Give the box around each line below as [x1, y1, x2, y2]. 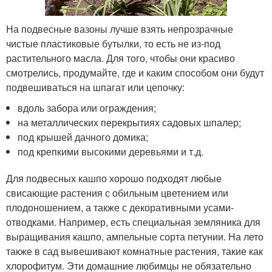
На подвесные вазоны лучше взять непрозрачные [6, 22, 233, 36]
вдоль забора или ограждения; [18, 101, 157, 115]
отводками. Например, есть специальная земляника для [6, 215, 260, 229]
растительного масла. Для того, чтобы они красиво [6, 51, 235, 65]
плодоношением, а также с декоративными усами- [6, 200, 234, 214]
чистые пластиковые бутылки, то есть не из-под [6, 36, 220, 50]
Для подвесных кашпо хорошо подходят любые [6, 171, 222, 185]
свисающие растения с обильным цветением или [6, 186, 228, 200]
